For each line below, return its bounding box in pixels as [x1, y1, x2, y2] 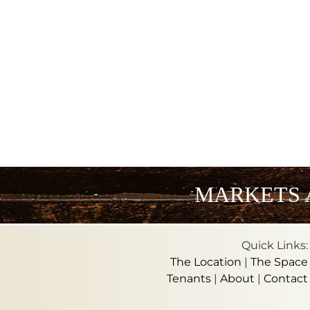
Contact [264, 271, 309, 285]
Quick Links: [241, 238, 309, 252]
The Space [250, 255, 309, 268]
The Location [170, 255, 242, 268]
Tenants [167, 271, 212, 285]
